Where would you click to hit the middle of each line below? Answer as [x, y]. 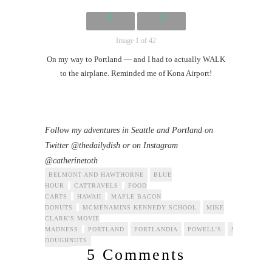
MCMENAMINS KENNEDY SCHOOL [140, 207]
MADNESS [62, 229]
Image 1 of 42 [136, 40]
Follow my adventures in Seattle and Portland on [129, 130]
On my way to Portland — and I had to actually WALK [136, 59]
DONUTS [59, 207]
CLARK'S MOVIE [72, 218]
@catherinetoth [71, 160]
